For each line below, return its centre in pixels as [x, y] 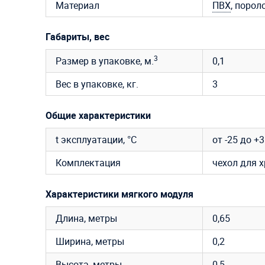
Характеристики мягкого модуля [119, 194]
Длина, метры [86, 219]
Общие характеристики [98, 116]
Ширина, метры [90, 242]
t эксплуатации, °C [96, 140]
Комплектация [88, 163]
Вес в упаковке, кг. [97, 84]
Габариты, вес [77, 37]
